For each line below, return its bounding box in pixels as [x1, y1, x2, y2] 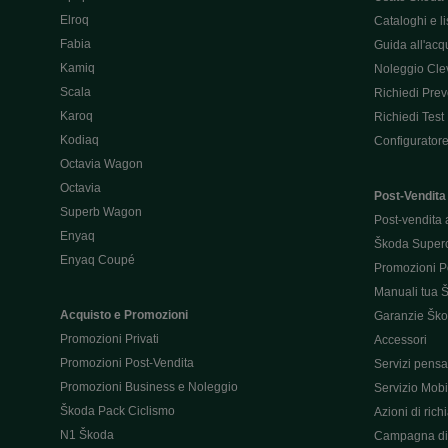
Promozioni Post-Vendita [60, 356, 194, 370]
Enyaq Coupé [60, 253, 135, 267]
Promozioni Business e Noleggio [60, 380, 238, 394]
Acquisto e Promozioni [60, 308, 188, 322]
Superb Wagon [60, 205, 142, 219]
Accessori [373, 333, 427, 347]
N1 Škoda [60, 428, 114, 442]
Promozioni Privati [60, 332, 159, 346]
